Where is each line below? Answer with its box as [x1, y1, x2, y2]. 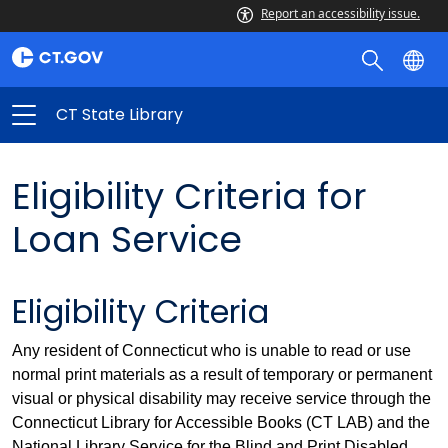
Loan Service [12, 214, 242, 265]
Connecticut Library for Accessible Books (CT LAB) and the [12, 414, 430, 431]
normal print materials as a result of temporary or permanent [12, 366, 432, 383]
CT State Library [56, 103, 183, 126]
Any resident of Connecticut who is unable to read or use [12, 342, 411, 359]
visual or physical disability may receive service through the [12, 390, 431, 407]
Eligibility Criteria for [12, 171, 367, 222]
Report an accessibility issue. [261, 5, 420, 22]
